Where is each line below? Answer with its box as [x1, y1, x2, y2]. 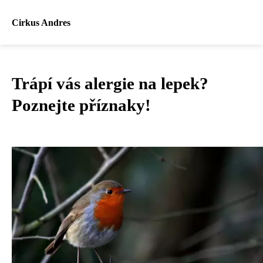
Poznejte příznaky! [12, 96, 151, 114]
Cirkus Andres [12, 17, 70, 28]
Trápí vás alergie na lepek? [12, 74, 208, 93]
